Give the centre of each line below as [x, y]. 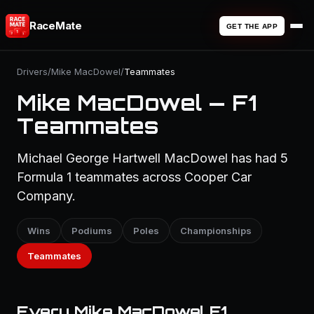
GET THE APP [252, 26]
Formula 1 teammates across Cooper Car [134, 177]
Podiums [92, 231]
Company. [46, 196]
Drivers [32, 71]
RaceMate [56, 26]
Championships [216, 231]
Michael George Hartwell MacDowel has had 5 [152, 158]
